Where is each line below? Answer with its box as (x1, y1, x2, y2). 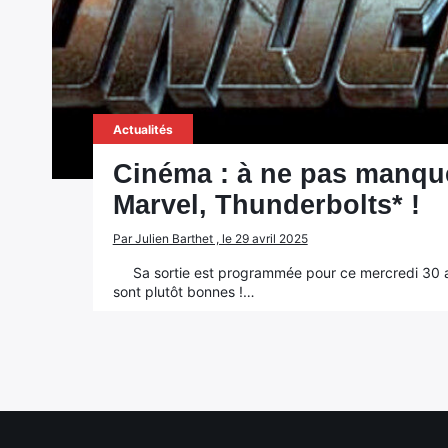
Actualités (112, 122, 173, 137)
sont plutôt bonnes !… (112, 283, 255, 300)
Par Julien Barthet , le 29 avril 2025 (112, 231, 308, 246)
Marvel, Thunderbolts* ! (112, 190, 420, 220)
